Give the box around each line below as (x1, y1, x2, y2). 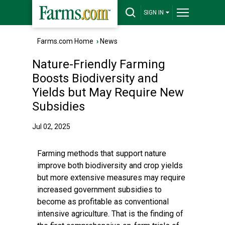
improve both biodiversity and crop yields (37, 161, 183, 170)
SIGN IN (144, 9, 164, 16)
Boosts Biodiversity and (32, 71, 158, 85)
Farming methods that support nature (37, 149, 166, 158)
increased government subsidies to (37, 185, 162, 194)
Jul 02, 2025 (32, 123, 70, 131)
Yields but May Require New (32, 85, 184, 99)
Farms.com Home (37, 37, 93, 45)
